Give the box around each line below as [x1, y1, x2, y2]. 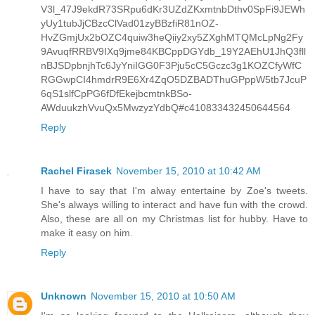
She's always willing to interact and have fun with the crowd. [41, 199, 308, 211]
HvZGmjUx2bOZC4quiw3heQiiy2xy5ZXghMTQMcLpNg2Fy [41, 32, 303, 44]
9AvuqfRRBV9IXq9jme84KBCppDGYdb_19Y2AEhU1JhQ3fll [41, 46, 306, 58]
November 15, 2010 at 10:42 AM [116, 165, 261, 177]
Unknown [41, 290, 86, 302]
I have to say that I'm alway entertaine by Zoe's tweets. [41, 185, 308, 197]
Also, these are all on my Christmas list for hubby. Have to [41, 213, 308, 225]
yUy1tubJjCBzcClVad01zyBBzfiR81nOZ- [41, 18, 219, 30]
